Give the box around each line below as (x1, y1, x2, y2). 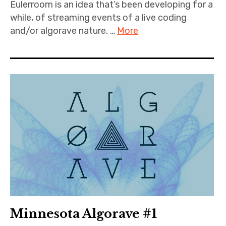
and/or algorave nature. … (10, 25, 118, 37)
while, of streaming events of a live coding (10, 12, 187, 24)
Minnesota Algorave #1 (10, 206, 157, 221)
